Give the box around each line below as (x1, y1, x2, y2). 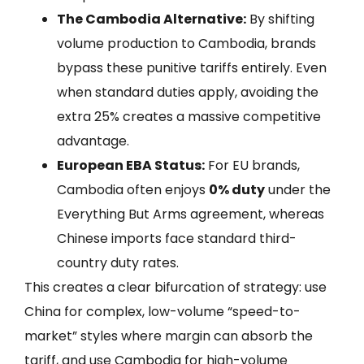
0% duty (209, 180, 265, 199)
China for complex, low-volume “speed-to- (24, 301, 301, 321)
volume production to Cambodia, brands (57, 33, 316, 53)
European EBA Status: (57, 155, 205, 175)
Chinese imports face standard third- (57, 228, 297, 248)
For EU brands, (205, 155, 300, 175)
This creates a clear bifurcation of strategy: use (24, 277, 327, 297)
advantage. (57, 131, 129, 150)
